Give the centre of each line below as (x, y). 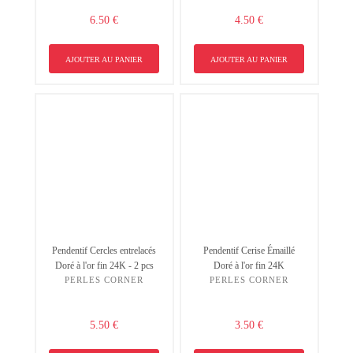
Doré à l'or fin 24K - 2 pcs (104, 265)
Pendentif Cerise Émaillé (249, 250)
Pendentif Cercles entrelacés (104, 250)
